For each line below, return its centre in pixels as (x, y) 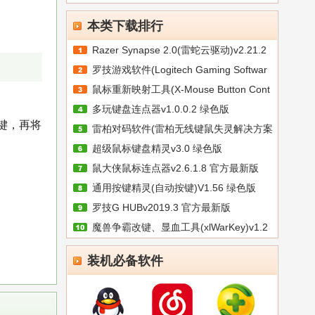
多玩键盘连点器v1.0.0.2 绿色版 (161, 109)
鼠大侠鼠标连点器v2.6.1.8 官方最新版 (175, 168)
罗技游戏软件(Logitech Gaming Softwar (180, 70)
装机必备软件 (125, 261)
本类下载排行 (125, 26)
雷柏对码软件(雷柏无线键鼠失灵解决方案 (182, 129)
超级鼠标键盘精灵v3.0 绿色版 (157, 148)
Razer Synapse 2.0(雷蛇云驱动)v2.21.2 (179, 50)
